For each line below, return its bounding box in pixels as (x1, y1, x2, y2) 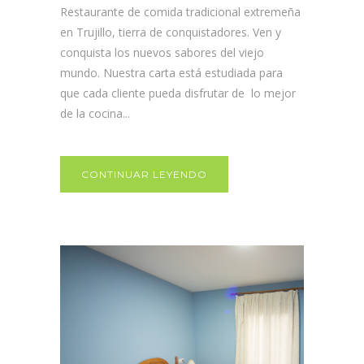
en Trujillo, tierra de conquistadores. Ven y (60, 24, 281, 41)
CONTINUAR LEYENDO (81, 168, 207, 181)
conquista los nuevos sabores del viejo (60, 45, 264, 61)
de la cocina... (60, 106, 130, 122)
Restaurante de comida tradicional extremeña (60, 4, 301, 20)
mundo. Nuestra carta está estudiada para (60, 65, 283, 81)
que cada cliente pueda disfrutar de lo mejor (60, 85, 296, 102)
